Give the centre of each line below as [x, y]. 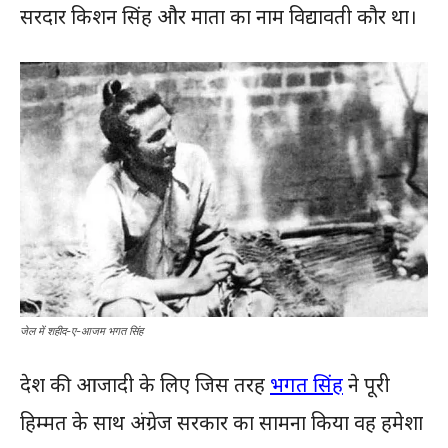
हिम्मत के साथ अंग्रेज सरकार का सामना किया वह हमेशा [221, 422]
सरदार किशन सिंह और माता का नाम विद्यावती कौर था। [218, 17]
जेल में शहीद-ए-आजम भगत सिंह [81, 331]
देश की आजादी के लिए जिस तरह [145, 384]
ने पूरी [366, 384]
